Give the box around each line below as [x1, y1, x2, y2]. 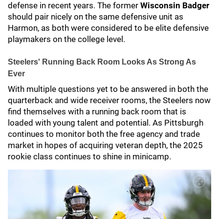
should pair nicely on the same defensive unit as [8, 12, 183, 22]
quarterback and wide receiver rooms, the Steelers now [8, 95, 211, 105]
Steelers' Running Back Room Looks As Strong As [8, 58, 196, 66]
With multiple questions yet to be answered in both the [8, 84, 208, 94]
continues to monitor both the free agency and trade [8, 129, 200, 139]
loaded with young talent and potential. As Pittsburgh [8, 118, 203, 128]
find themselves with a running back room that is [8, 107, 186, 116]
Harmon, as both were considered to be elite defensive [8, 23, 209, 33]
